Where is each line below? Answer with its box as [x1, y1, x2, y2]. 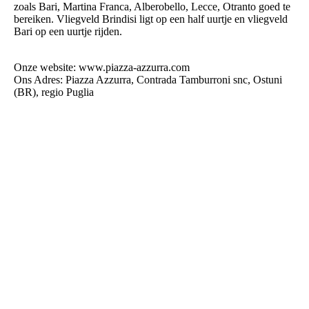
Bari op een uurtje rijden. [14, 26, 122, 38]
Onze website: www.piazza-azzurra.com [14, 61, 190, 74]
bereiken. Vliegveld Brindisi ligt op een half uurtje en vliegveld [14, 13, 288, 26]
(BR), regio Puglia [14, 86, 94, 99]
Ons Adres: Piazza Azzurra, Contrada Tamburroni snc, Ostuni [14, 74, 282, 86]
